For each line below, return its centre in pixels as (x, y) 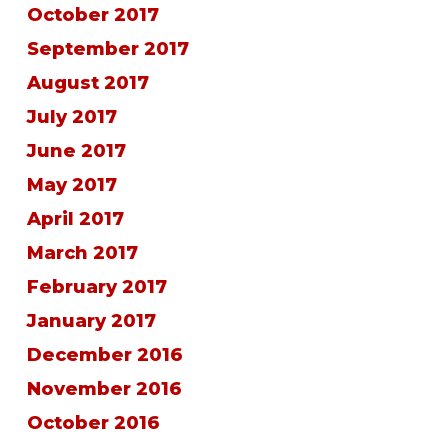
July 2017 (71, 117)
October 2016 (93, 423)
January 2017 (91, 321)
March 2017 (82, 253)
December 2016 (104, 355)
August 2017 (87, 83)
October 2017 (92, 15)
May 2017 (71, 185)
